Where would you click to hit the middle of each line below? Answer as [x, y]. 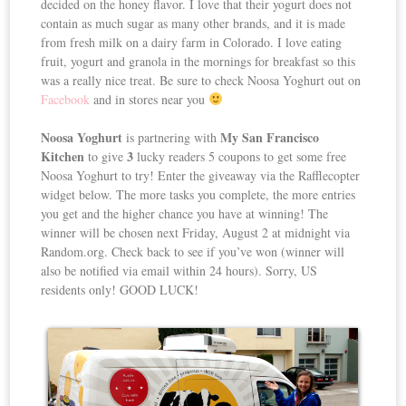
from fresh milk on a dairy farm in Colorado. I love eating [192, 42]
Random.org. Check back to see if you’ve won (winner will [193, 251]
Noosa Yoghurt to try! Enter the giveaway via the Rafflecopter [201, 175]
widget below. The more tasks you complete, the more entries [198, 194]
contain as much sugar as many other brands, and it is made [193, 23]
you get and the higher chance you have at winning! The [185, 213]
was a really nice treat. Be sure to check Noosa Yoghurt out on [201, 80]
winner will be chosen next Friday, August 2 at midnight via [196, 232]
